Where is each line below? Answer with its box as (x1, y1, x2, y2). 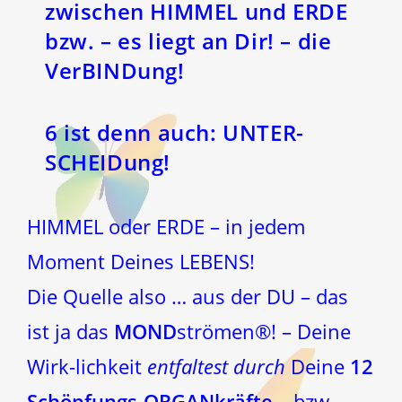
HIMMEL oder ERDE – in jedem (27, 212, 305, 240)
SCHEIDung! (45, 146, 170, 177)
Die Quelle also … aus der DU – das (27, 282, 348, 310)
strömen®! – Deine (177, 317, 351, 345)
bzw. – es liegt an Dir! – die (45, 25, 332, 56)
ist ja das (27, 317, 109, 345)
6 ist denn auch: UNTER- (45, 117, 304, 147)
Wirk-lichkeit (27, 352, 147, 380)
